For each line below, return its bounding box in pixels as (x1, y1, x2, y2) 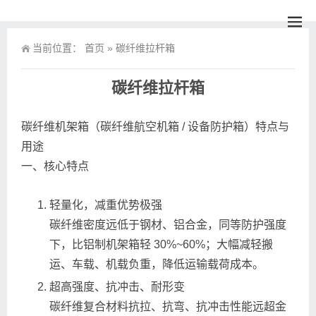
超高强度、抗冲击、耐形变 (49, 281, 185, 293)
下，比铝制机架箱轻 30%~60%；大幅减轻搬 (49, 238, 273, 250)
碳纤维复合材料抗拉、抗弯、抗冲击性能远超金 (49, 300, 286, 312)
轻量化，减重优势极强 (49, 199, 162, 211)
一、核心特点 (21, 160, 89, 172)
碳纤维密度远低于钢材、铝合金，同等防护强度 (49, 219, 286, 231)
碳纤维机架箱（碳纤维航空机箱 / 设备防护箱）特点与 (21, 121, 289, 133)
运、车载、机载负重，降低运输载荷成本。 (49, 258, 264, 270)
